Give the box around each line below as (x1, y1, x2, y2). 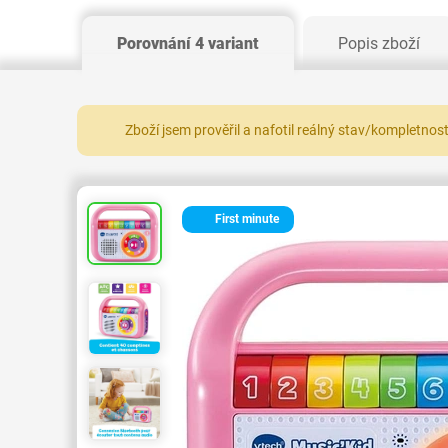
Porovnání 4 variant (117, 34, 259, 53)
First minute (212, 212, 279, 226)
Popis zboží (338, 34, 420, 53)
